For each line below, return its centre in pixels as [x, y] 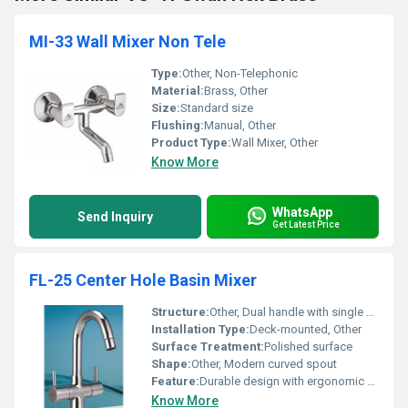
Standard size [217, 108]
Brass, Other [236, 91]
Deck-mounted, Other [306, 329]
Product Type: [191, 143]
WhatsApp [302, 212]
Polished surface [308, 347]
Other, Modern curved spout [264, 364]
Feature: [175, 381]
